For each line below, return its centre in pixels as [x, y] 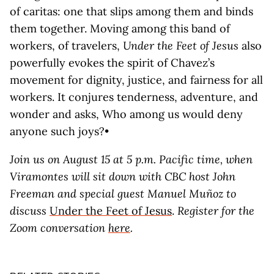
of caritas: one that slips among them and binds [131, 11]
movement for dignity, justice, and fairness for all [136, 80]
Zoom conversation [59, 228]
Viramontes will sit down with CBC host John [123, 176]
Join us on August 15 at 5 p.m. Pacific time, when [131, 159]
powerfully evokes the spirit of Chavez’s [112, 63]
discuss [30, 211]
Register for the [216, 211]
